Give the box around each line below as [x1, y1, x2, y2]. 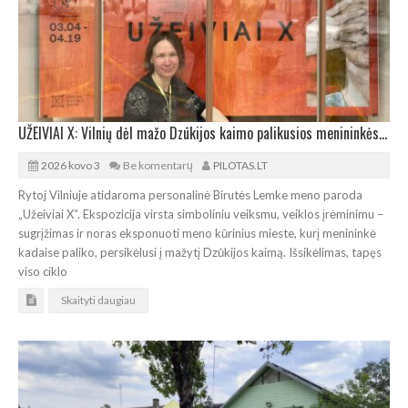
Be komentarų [123, 158, 193, 172]
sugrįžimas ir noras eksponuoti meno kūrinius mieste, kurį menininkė [18, 225, 376, 240]
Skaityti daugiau [61, 292, 136, 307]
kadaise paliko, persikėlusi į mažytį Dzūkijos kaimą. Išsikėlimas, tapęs [18, 244, 382, 260]
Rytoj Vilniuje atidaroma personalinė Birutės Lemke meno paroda [18, 187, 362, 202]
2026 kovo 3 [41, 158, 100, 172]
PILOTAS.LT [213, 158, 268, 172]
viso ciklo [18, 263, 67, 279]
